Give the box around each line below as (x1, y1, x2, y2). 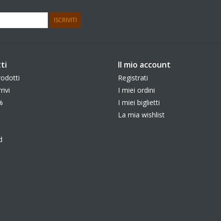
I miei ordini (118, 85, 155, 95)
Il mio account (118, 59, 171, 70)
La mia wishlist (118, 110, 165, 119)
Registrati (118, 73, 148, 82)
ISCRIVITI (54, 15, 77, 24)
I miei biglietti (118, 97, 160, 107)
